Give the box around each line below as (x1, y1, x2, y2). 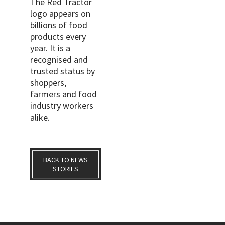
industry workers (30, 99, 93, 111)
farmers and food (30, 88, 97, 100)
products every (30, 30, 86, 42)
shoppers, (30, 76, 66, 88)
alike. (30, 111, 50, 123)
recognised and (30, 53, 88, 65)
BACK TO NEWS (43, 155, 88, 164)
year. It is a (30, 42, 70, 54)
